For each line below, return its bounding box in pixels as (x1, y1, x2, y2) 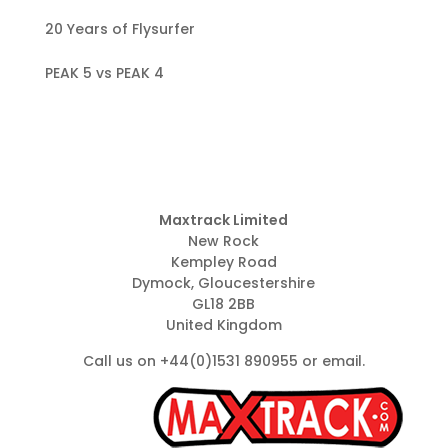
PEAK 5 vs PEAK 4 (44, 62, 164, 83)
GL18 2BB (192, 293, 256, 314)
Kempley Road (170, 251, 277, 272)
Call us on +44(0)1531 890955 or (82, 350, 322, 371)
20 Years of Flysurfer (44, 18, 195, 39)
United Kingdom (165, 314, 282, 335)
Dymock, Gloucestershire (132, 272, 316, 293)
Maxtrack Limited (159, 209, 289, 230)
